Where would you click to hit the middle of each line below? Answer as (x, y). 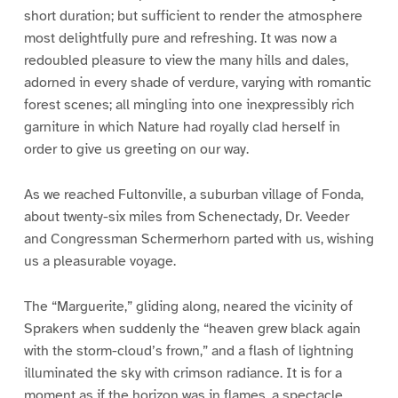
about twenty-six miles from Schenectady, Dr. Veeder (186, 216)
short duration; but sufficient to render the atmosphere (193, 16)
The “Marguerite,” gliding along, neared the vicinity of (188, 306)
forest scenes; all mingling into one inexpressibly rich (189, 104)
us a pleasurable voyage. (99, 261)
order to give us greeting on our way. (136, 149)
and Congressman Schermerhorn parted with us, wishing (199, 239)
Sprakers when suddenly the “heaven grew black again (192, 328)
